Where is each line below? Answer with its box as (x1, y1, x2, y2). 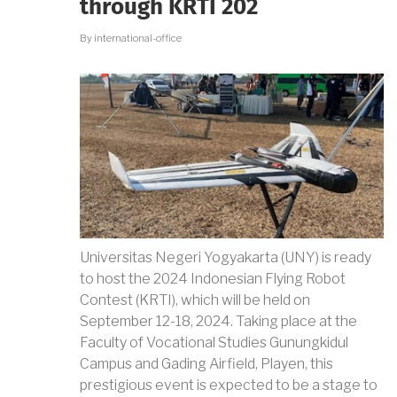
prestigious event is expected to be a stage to (80, 376, 378, 393)
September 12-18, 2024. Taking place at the (80, 312, 357, 330)
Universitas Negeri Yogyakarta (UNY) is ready (80, 248, 371, 266)
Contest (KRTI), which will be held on (80, 291, 310, 308)
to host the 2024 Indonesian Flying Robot (80, 269, 346, 287)
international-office (94, 32, 182, 45)
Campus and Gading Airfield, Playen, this (80, 354, 333, 372)
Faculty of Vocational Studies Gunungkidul (80, 333, 348, 351)
